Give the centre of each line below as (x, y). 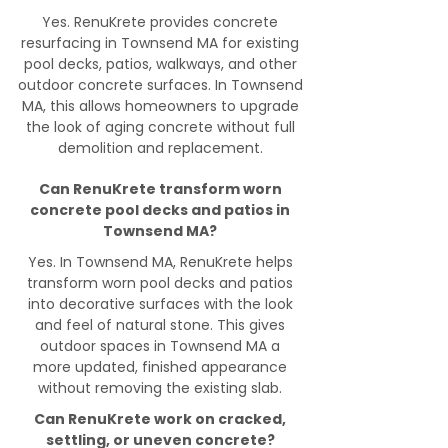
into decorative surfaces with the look (160, 304)
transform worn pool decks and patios (160, 283)
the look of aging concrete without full (160, 127)
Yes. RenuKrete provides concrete (160, 22)
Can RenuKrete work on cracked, (160, 419)
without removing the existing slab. (160, 388)
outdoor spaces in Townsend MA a (160, 346)
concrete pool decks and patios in (160, 210)
